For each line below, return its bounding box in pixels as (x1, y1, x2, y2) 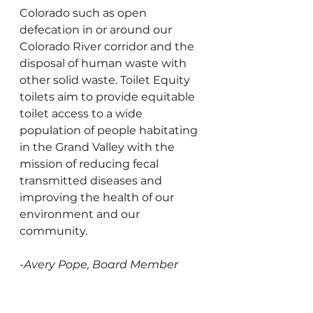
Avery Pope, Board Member (24, 257, 178, 271)
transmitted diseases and (20, 173, 165, 187)
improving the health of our (20, 190, 177, 204)
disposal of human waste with (20, 56, 189, 70)
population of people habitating (20, 123, 201, 137)
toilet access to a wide (20, 106, 145, 120)
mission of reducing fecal (20, 156, 161, 170)
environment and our (20, 207, 143, 221)
